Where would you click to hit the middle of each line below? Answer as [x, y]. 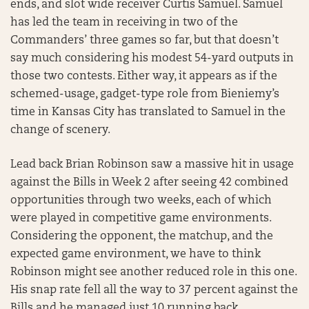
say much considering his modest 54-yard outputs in [152, 58]
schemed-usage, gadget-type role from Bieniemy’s [145, 94]
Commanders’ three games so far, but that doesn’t [144, 40]
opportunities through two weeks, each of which [141, 200]
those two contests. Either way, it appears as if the [144, 76]
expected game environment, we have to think [136, 254]
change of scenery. [60, 130]
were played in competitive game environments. [141, 218]
